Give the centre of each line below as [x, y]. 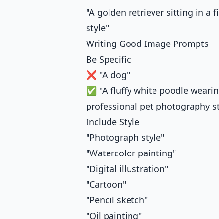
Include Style [113, 122]
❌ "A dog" [108, 75]
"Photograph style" [125, 138]
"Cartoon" [106, 185]
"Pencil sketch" [117, 200]
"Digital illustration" [127, 169]
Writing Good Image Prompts [147, 44]
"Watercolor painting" [131, 153]
